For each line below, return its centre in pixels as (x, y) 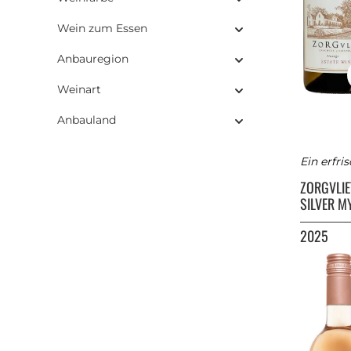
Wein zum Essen (102, 28)
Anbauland (87, 119)
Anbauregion (93, 58)
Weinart (79, 89)
